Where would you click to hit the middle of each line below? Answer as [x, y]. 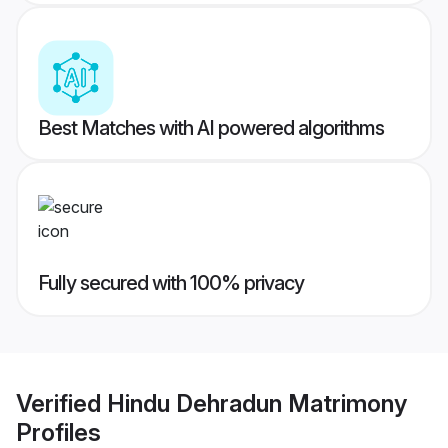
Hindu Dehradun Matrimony [257, 403]
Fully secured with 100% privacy [171, 283]
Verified [61, 403]
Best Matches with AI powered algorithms [211, 128]
